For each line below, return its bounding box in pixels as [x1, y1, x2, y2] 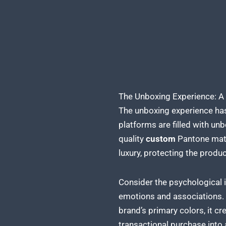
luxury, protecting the [118, 147, 200, 158]
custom [145, 133, 178, 144]
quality [118, 133, 146, 144]
